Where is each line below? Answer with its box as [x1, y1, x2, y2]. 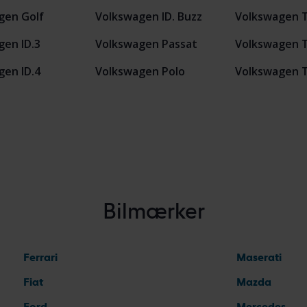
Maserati [236, 251, 282, 264]
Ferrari [23, 251, 58, 264]
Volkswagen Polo [95, 64, 185, 79]
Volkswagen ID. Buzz [95, 9, 202, 24]
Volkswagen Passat [95, 36, 197, 51]
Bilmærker [102, 197, 205, 224]
